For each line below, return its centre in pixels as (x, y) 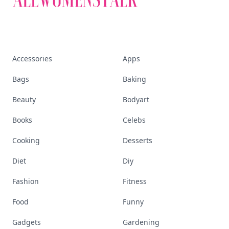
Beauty (24, 99)
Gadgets (27, 222)
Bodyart (136, 99)
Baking (134, 79)
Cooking (26, 140)
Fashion (26, 181)
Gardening (141, 222)
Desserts (138, 140)
